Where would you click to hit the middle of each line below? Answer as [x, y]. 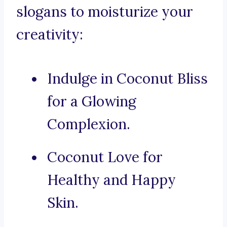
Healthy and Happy [111, 180]
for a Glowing [92, 102]
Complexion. [89, 124]
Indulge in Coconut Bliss [127, 79]
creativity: [50, 35]
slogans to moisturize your [105, 12]
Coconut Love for [105, 157]
